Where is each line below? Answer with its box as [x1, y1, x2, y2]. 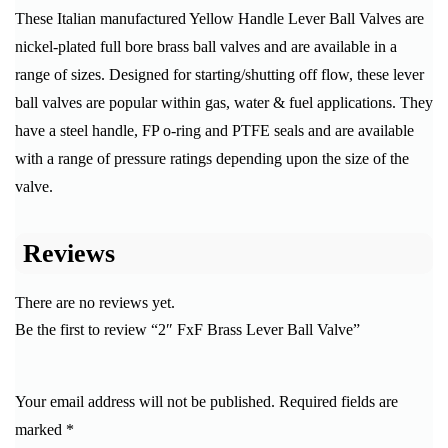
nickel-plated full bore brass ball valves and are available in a [15, 38, 397, 56]
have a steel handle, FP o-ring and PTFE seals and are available [15, 122, 414, 140]
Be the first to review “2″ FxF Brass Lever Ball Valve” [15, 321, 360, 339]
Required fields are [279, 393, 398, 411]
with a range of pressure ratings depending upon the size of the [15, 150, 409, 168]
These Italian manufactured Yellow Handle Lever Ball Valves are [15, 10, 424, 28]
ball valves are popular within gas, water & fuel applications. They [15, 94, 433, 112]
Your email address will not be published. [15, 393, 275, 411]
